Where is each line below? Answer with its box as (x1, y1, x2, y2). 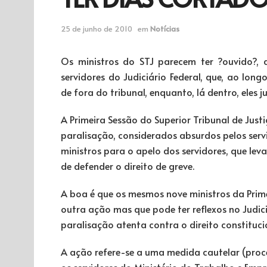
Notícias (150, 23, 179, 34)
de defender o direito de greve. (61, 159, 194, 172)
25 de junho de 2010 (61, 23, 132, 34)
